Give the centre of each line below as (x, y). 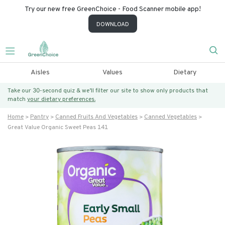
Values (112, 73)
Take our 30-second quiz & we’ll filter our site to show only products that (108, 91)
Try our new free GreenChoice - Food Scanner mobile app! (113, 9)
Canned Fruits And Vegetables (96, 117)
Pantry (39, 117)
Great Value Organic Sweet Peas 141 (58, 128)
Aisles (40, 73)
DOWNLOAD (113, 25)
